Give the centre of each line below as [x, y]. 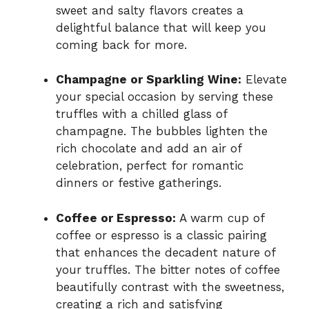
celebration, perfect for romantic [150, 166]
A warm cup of [220, 218]
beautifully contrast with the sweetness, [170, 287]
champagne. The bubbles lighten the [162, 131]
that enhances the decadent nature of [166, 252]
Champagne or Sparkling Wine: [149, 80]
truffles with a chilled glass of [141, 114]
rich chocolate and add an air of [149, 149]
